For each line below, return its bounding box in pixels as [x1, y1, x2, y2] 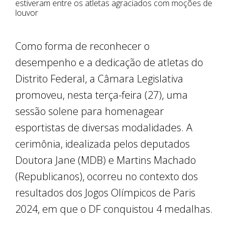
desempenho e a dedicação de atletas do [15, 55, 203, 70]
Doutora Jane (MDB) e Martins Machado [15, 153, 196, 167]
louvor [15, 7, 38, 19]
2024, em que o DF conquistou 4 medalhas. [15, 202, 213, 216]
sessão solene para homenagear [15, 104, 164, 119]
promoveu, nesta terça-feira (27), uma [15, 88, 188, 102]
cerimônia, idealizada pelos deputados [15, 137, 190, 151]
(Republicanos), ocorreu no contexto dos [15, 169, 198, 184]
